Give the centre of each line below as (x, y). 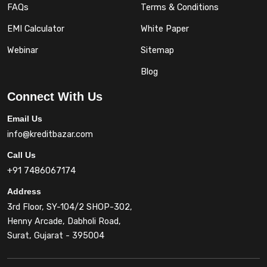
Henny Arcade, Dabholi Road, (64, 221)
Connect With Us (55, 97)
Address (24, 191)
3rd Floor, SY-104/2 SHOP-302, (70, 207)
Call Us (21, 155)
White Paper (165, 29)
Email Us (25, 119)
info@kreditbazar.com (50, 134)
